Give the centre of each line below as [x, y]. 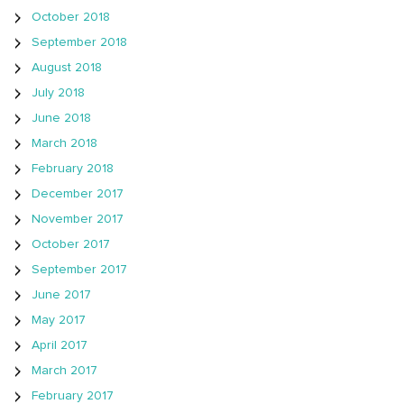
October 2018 [71, 18]
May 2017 [59, 321]
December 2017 [78, 194]
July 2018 [58, 93]
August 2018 [67, 68]
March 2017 [64, 371]
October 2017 [71, 245]
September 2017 [79, 270]
